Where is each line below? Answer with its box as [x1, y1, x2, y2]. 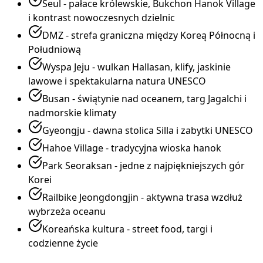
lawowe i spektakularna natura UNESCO [28, 74, 206, 87]
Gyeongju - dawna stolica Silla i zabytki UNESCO [42, 123, 253, 137]
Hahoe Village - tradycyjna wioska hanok [42, 141, 221, 154]
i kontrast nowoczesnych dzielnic [28, 11, 175, 24]
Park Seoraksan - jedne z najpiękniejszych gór [42, 159, 245, 172]
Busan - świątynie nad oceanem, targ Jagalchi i [42, 92, 247, 105]
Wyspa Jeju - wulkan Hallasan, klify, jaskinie [42, 60, 231, 73]
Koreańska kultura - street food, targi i [42, 222, 213, 235]
